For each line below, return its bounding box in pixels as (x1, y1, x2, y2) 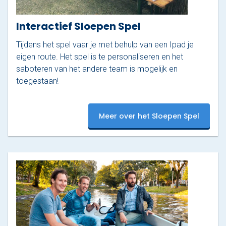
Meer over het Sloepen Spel (99, 110, 199, 121)
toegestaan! (16, 76, 59, 86)
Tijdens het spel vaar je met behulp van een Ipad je (16, 40, 194, 50)
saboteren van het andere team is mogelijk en (16, 64, 178, 74)
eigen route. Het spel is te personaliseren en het (16, 52, 183, 62)
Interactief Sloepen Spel (16, 19, 141, 34)
